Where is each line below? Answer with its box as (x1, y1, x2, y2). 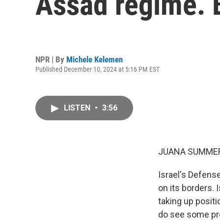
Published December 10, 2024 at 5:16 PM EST (35, 65, 160, 73)
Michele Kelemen (66, 54, 123, 64)
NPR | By (35, 54, 66, 64)
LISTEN (64, 103, 92, 112)
